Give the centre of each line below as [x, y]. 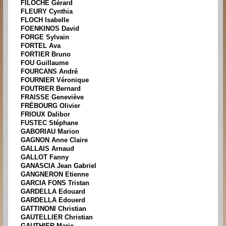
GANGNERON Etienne [55, 175]
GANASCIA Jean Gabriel [59, 166]
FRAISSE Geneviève [52, 97]
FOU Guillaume [45, 63]
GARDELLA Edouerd [53, 200]
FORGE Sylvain [45, 37]
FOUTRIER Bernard [51, 89]
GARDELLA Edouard [53, 192]
